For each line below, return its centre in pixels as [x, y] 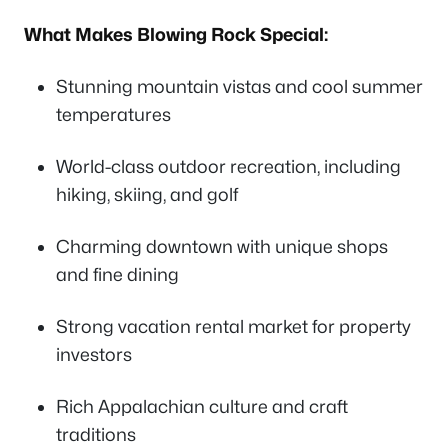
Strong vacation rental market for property [233, 327]
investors [94, 355]
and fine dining [117, 275]
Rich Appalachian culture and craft [202, 407]
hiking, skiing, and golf [147, 195]
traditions [96, 435]
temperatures [113, 115]
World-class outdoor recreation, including [228, 167]
